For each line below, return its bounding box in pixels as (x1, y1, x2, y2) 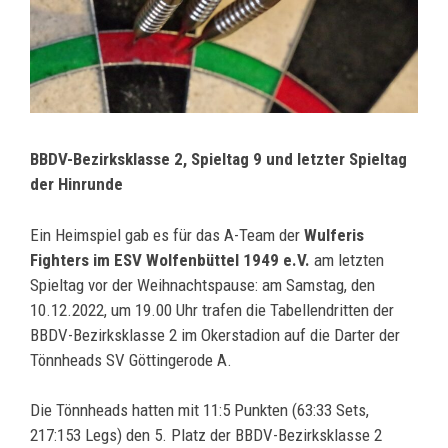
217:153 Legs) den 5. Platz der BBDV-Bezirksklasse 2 (30, 425, 382, 445)
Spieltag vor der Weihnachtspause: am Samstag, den (30, 274, 375, 295)
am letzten (310, 249, 384, 270)
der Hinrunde (30, 174, 123, 194)
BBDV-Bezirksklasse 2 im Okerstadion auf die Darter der (30, 324, 400, 345)
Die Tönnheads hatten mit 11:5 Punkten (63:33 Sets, (30, 400, 369, 420)
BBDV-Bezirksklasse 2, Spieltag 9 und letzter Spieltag (30, 149, 407, 169)
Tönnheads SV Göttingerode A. (30, 349, 232, 370)
